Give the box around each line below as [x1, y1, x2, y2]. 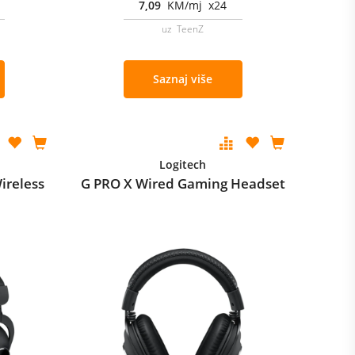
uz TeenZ [162, 22, 204, 36]
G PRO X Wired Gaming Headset [80, 174, 285, 193]
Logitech [159, 157, 207, 172]
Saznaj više [153, 71, 213, 86]
